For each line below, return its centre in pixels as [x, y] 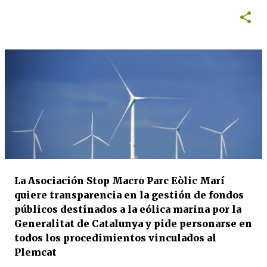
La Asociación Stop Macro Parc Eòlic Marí [119, 181]
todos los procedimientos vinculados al [115, 238]
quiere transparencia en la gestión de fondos [129, 195]
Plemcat [35, 252]
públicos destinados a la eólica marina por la [128, 209]
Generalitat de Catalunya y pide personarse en [133, 223]
